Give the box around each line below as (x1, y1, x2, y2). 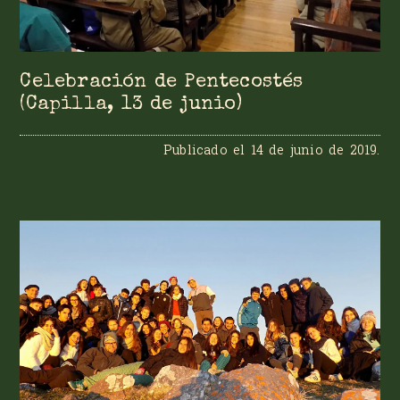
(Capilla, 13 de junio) (20, 95, 242, 114)
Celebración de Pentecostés (20, 72, 304, 92)
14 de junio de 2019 (250, 141, 378, 159)
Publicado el (162, 141, 251, 159)
